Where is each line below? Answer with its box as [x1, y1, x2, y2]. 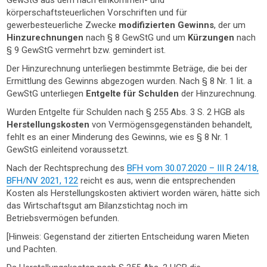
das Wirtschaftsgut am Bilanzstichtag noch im [7, 200, 188, 211]
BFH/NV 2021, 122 [7, 175, 79, 186]
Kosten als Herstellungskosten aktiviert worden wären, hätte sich [7, 188, 260, 198]
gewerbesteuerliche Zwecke [7, 20, 119, 30]
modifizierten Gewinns [119, 20, 215, 30]
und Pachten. [7, 244, 58, 254]
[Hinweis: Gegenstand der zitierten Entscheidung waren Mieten [7, 231, 250, 242]
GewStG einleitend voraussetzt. [7, 144, 129, 155]
